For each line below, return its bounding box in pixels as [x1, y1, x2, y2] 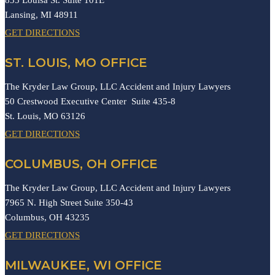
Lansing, [5, 9, 41, 20]
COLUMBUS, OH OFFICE [5, 156, 158, 171]
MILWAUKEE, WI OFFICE [5, 257, 162, 273]
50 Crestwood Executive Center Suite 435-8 [5, 96, 176, 106]
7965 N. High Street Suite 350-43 [5, 197, 133, 207]
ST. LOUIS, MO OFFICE [5, 55, 147, 70]
